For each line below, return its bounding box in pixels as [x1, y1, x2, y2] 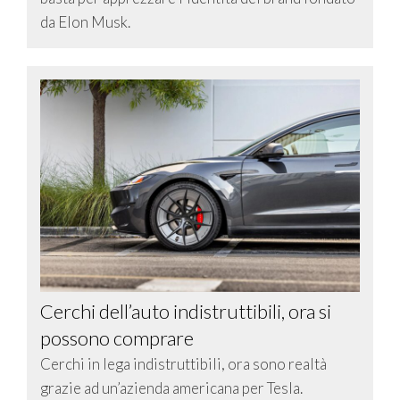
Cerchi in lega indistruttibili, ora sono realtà [40, 354, 327, 374]
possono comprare [40, 326, 194, 351]
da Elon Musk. [40, 12, 130, 31]
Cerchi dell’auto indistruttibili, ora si [40, 299, 331, 324]
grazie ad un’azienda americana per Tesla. [40, 379, 303, 398]
